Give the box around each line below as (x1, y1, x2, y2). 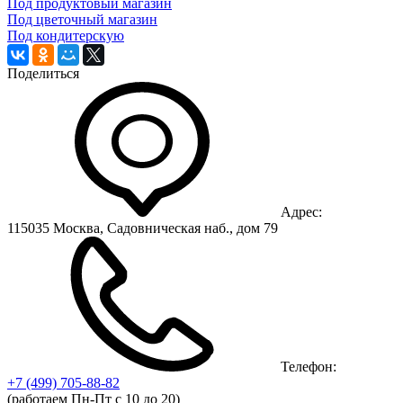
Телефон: (281, 359, 336, 375)
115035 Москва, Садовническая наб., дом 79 (7, 220, 278, 237)
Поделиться (7, 66, 79, 82)
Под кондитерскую (7, 28, 124, 44)
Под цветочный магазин (7, 12, 157, 28)
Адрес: (281, 204, 322, 220)
